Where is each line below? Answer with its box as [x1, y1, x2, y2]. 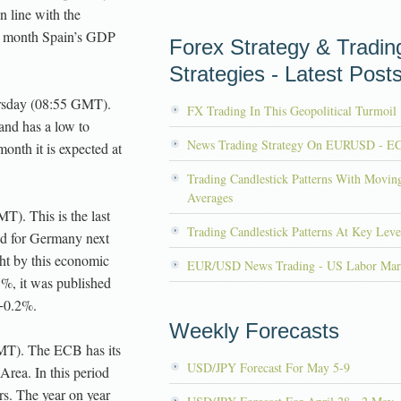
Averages [187, 189, 233, 206]
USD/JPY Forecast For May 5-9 [187, 359, 350, 376]
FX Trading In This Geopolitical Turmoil [187, 102, 397, 119]
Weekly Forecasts [169, 319, 339, 343]
